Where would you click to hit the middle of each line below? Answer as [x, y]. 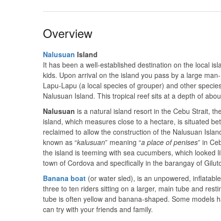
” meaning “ [123, 142]
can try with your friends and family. [98, 209]
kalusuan [91, 142]
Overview [68, 33]
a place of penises [169, 142]
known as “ [60, 142]
